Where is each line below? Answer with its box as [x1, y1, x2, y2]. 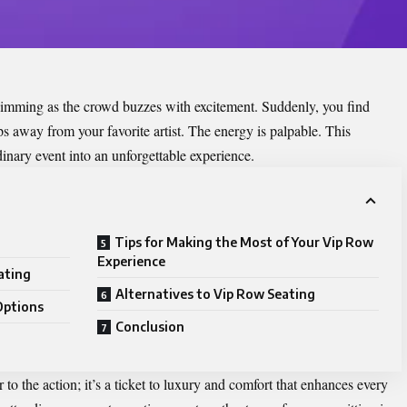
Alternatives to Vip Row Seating [115, 286, 315, 303]
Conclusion [115, 319, 184, 335]
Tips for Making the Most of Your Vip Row [114, 234, 373, 251]
